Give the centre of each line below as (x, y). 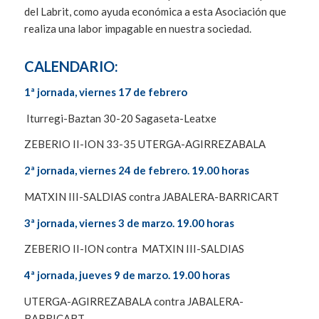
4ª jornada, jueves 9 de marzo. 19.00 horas (127, 275)
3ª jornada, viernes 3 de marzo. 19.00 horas (129, 223)
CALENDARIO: (72, 67)
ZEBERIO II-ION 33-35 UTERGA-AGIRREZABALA (145, 144)
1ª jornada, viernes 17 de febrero (105, 91)
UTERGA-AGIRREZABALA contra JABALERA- (134, 301)
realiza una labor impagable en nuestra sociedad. (137, 29)
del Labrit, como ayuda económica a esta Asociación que (155, 12)
